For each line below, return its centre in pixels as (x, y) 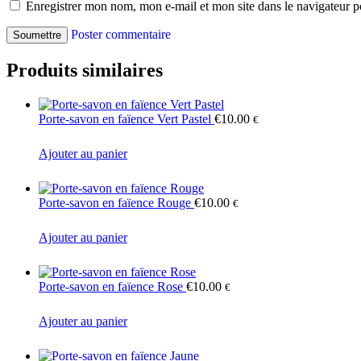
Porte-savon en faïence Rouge (116, 202)
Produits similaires (85, 71)
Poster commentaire (121, 35)
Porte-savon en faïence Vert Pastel (127, 118)
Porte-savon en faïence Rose (112, 286)
